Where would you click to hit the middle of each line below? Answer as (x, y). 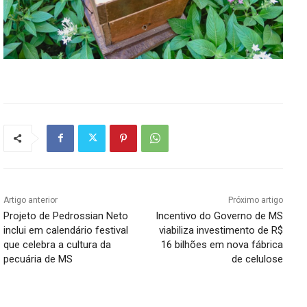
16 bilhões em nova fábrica (222, 244)
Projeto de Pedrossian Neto (66, 216)
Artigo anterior (30, 200)
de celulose (257, 259)
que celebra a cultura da (57, 244)
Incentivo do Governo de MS (219, 216)
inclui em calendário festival (66, 230)
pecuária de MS (38, 259)
